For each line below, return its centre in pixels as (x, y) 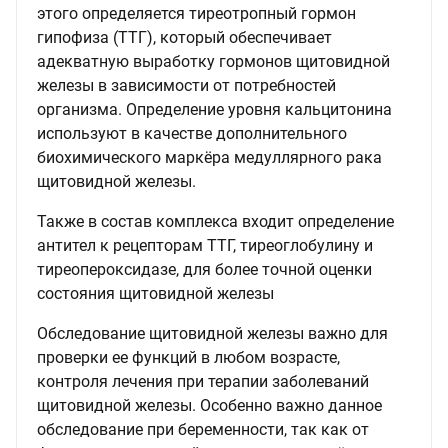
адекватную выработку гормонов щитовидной (213, 61)
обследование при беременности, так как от (203, 429)
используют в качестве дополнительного (192, 133)
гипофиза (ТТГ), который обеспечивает (184, 37)
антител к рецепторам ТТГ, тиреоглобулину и (205, 245)
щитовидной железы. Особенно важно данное (209, 405)
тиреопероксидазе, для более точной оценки (204, 269)
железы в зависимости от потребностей (186, 85)
